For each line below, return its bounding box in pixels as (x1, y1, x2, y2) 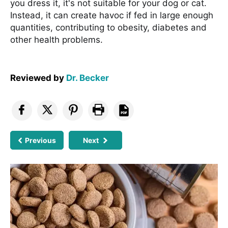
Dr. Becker (66, 72, 109, 83)
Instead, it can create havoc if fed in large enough (10, 10, 213, 20)
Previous (25, 135, 56, 145)
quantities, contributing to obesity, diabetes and (10, 22, 207, 33)
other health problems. (10, 34, 103, 45)
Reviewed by (10, 72, 66, 83)
